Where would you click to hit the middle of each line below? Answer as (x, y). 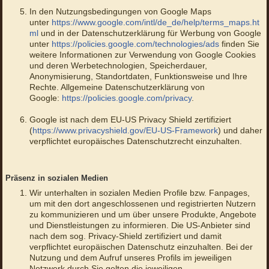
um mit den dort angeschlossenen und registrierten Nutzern (142, 204)
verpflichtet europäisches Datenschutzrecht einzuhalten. (135, 141)
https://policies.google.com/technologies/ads (135, 44)
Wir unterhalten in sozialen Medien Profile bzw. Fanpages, (139, 193)
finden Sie (239, 44)
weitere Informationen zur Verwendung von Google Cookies (142, 55)
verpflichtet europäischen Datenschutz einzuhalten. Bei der (141, 247)
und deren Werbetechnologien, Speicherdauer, (118, 66)
